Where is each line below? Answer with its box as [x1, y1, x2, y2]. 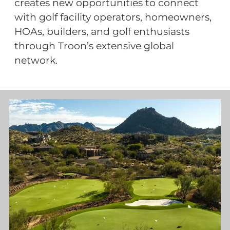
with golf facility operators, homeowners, [14, 11, 212, 24]
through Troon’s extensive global [14, 40, 174, 52]
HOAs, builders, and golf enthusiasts [14, 26, 189, 38]
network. [14, 54, 57, 67]
